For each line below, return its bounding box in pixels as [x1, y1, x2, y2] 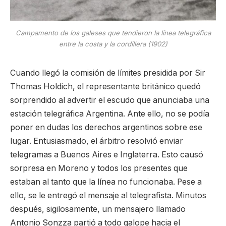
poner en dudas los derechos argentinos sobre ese [10, 122, 202, 132]
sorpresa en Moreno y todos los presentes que [10, 163, 188, 173]
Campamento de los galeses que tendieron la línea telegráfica [15, 28, 211, 37]
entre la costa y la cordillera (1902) [59, 39, 167, 48]
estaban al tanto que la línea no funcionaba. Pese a [10, 177, 202, 187]
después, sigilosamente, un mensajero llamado [10, 204, 186, 214]
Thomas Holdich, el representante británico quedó [10, 81, 201, 91]
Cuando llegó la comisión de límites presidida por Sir [10, 68, 205, 78]
